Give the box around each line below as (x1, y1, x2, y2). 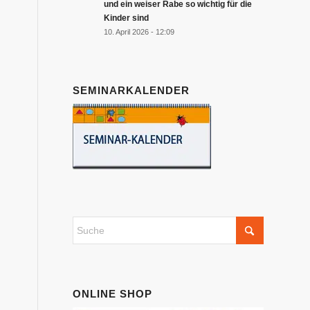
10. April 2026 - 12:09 (104, 27, 175, 36)
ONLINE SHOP (73, 287, 153, 300)
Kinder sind (104, 12, 149, 23)
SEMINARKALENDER (73, 84, 190, 96)
